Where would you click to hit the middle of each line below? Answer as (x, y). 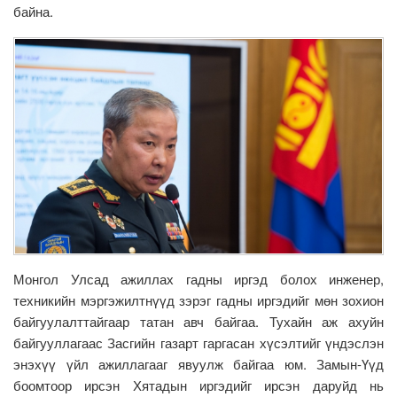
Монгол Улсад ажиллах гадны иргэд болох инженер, (198, 278)
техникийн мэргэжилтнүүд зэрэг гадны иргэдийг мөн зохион (198, 300)
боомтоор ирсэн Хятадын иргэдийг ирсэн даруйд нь (198, 385)
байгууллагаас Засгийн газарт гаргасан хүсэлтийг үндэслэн (198, 342)
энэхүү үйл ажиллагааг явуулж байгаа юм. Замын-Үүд (198, 363)
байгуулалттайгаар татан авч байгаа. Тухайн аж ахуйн (198, 321)
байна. (33, 12)
